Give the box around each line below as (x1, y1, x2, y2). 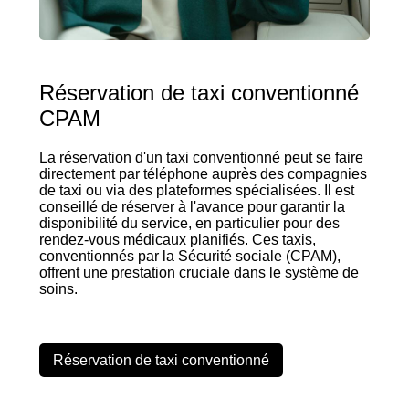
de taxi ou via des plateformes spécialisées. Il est (38, 183, 354, 199)
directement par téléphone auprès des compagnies (38, 166, 367, 183)
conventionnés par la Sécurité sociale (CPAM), (38, 248, 341, 265)
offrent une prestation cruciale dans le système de (38, 265, 359, 281)
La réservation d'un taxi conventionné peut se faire (38, 150, 363, 166)
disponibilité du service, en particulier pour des (38, 215, 340, 232)
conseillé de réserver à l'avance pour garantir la (38, 199, 345, 215)
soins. (38, 281, 78, 298)
